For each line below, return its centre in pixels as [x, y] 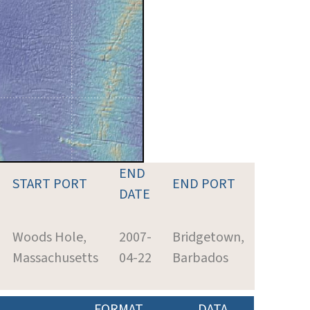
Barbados [200, 258]
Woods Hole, [49, 237]
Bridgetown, [208, 237]
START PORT [50, 184]
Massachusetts [55, 258]
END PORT [204, 184]
